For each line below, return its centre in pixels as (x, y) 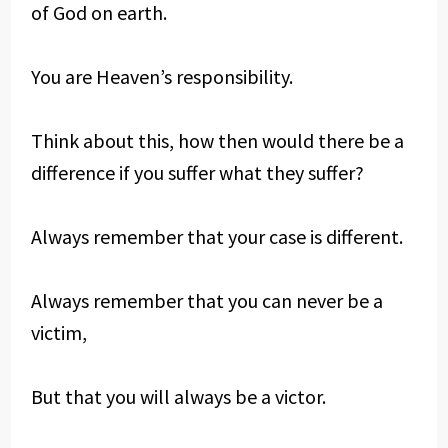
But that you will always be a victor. (178, 396)
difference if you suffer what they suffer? (197, 172)
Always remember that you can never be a (206, 300)
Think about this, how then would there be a (217, 140)
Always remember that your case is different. (216, 236)
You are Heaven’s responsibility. (161, 76)
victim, (58, 332)
